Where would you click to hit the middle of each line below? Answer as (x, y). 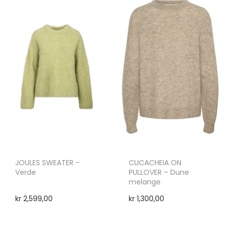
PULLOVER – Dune (159, 173)
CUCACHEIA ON (155, 163)
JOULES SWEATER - (47, 163)
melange (144, 182)
